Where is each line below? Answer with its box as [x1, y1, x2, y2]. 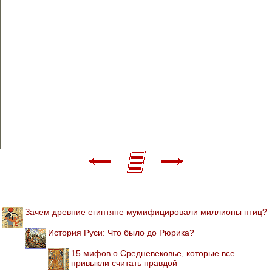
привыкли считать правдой [71, 257, 177, 268]
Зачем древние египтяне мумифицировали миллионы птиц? [25, 206, 267, 217]
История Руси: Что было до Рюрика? [48, 227, 194, 237]
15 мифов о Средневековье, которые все [71, 248, 235, 258]
